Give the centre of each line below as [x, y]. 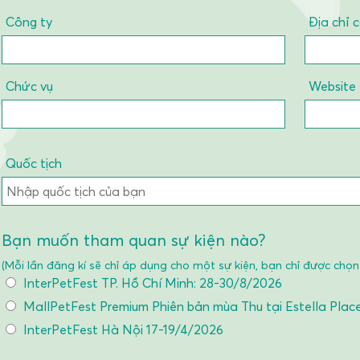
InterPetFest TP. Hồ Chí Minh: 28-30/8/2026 [151, 283]
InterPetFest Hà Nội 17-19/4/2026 [122, 329]
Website [332, 86]
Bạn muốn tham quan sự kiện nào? [133, 240]
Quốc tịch [34, 163]
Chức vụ [29, 86]
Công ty [29, 22]
